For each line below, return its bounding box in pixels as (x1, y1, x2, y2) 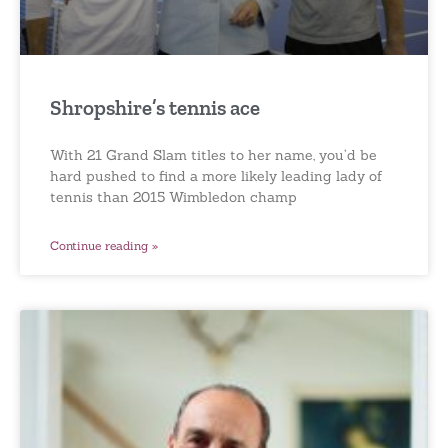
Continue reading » (50, 237, 158, 253)
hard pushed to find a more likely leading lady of (50, 166, 382, 185)
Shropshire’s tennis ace (50, 94, 260, 120)
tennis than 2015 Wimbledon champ (50, 187, 297, 206)
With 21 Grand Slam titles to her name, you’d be (50, 145, 377, 164)
